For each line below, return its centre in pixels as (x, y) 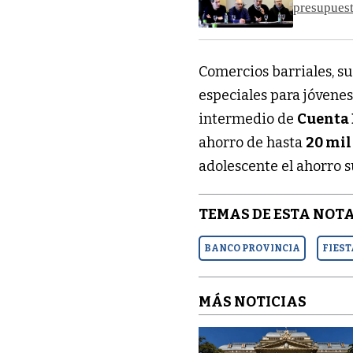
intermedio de (248, 119)
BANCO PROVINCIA (253, 248)
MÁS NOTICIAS (253, 302)
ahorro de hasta (253, 142)
